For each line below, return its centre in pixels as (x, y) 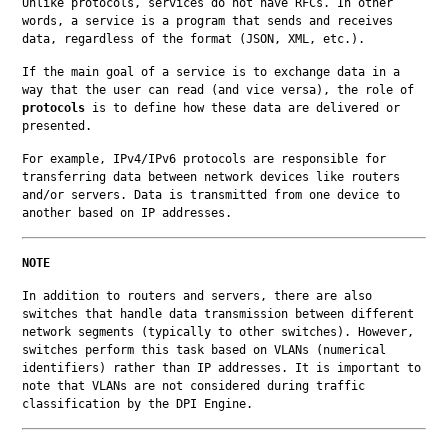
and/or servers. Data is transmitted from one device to (211, 195)
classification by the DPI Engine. (138, 404)
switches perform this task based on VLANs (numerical (204, 350)
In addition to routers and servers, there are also (197, 296)
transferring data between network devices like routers (211, 177)
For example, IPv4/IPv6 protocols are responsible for (204, 159)
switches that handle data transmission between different (218, 314)
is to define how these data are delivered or (243, 108)
